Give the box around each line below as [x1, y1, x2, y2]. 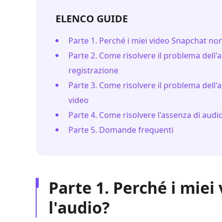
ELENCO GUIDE [55, 12, 128, 25]
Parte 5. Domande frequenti [68, 124, 173, 135]
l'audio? [49, 197, 110, 218]
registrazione [68, 65, 118, 76]
